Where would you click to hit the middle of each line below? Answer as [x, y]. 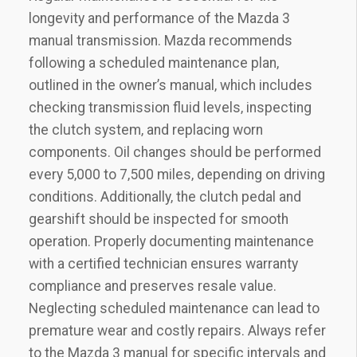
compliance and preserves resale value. [153, 286]
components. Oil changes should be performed [175, 153]
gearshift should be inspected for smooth [159, 220]
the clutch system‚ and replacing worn [146, 130]
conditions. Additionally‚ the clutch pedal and [165, 197]
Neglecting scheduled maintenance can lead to [174, 309]
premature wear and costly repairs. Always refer [177, 331]
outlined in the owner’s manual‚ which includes [171, 86]
